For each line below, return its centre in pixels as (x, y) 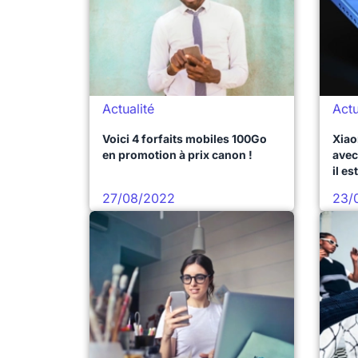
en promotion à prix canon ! (177, 155)
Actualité (128, 109)
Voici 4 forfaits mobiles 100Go (185, 139)
